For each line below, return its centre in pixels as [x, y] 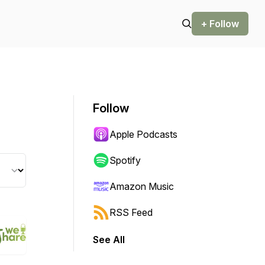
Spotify [125, 160]
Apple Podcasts [143, 134]
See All [109, 240]
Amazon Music [142, 186]
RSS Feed [131, 212]
